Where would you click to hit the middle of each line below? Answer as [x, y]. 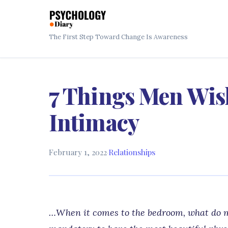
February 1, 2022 [78, 152]
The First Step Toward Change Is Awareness [118, 37]
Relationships [132, 152]
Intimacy [94, 122]
